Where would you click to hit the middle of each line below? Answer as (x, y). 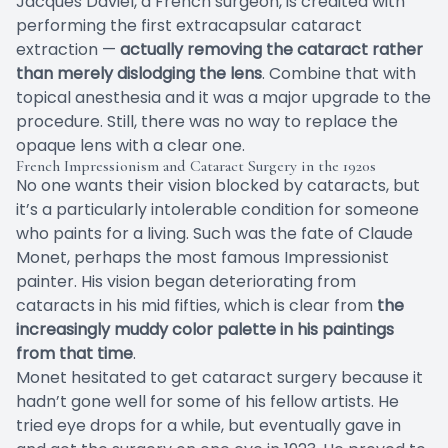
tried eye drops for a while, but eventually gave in (208, 426)
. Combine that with (339, 74)
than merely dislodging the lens (139, 74)
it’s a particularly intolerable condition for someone (217, 210)
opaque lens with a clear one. (130, 146)
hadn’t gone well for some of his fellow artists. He (207, 402)
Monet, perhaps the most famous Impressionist (202, 258)
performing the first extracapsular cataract (189, 26)
